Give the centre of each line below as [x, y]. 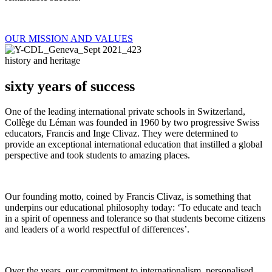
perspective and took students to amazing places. [97, 155]
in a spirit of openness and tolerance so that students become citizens [135, 219]
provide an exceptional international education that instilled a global [134, 144]
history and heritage [42, 60]
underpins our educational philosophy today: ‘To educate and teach [133, 208]
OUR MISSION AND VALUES [69, 38]
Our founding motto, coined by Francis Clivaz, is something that [128, 197]
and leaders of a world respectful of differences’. [97, 229]
